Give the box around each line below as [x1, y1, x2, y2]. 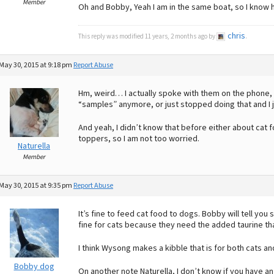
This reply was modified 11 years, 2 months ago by [78, 32, 217, 41]
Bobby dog [13, 261, 54, 273]
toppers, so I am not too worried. [78, 133, 199, 145]
